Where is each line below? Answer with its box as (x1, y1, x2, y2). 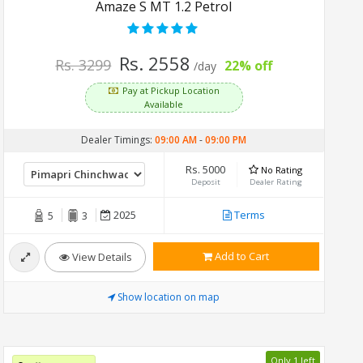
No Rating (261, 163, 303, 176)
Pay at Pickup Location (122, 83, 220, 96)
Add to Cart (212, 248, 270, 263)
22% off (224, 56, 273, 75)
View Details (69, 249, 132, 264)
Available (144, 97, 184, 110)
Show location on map (117, 289, 220, 304)
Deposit (190, 176, 220, 187)
